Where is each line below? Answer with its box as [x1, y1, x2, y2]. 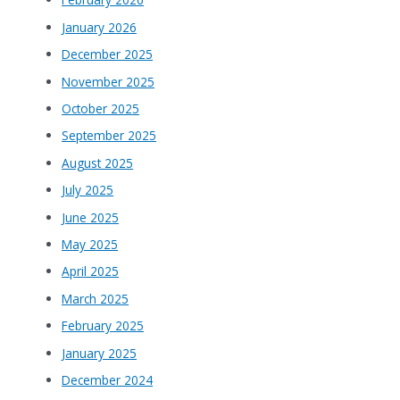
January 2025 [62, 344, 137, 362]
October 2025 [62, 100, 140, 117]
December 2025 [62, 46, 154, 63]
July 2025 [62, 181, 114, 199]
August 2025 [62, 154, 134, 171]
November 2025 [62, 72, 155, 90]
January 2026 [62, 18, 137, 36]
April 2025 [62, 262, 120, 280]
